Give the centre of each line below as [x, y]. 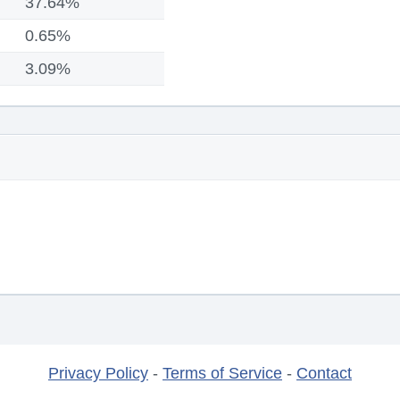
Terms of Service [222, 373]
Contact [324, 373]
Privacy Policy [98, 373]
